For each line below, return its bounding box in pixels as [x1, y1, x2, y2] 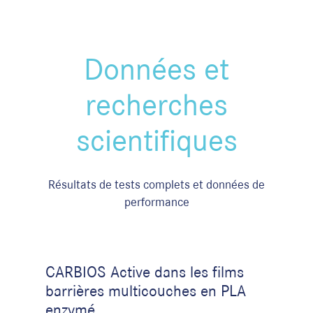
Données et [84, 51, 229, 86]
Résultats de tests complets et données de [48, 177, 265, 191]
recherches [85, 87, 228, 122]
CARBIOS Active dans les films [45, 263, 244, 281]
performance [124, 195, 189, 209]
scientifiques [75, 122, 238, 157]
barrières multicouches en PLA [45, 282, 246, 300]
